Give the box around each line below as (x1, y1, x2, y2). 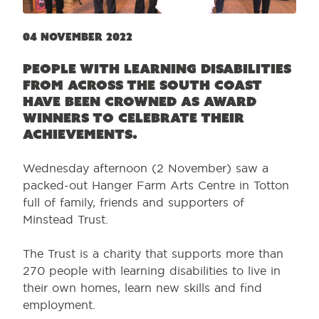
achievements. (23, 125, 137, 142)
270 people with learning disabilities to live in (23, 263, 281, 278)
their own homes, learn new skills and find (23, 281, 262, 295)
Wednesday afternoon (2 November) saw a (23, 161, 268, 175)
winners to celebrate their (23, 109, 244, 126)
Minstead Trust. (23, 212, 108, 226)
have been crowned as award (23, 93, 256, 110)
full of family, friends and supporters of (23, 195, 244, 209)
